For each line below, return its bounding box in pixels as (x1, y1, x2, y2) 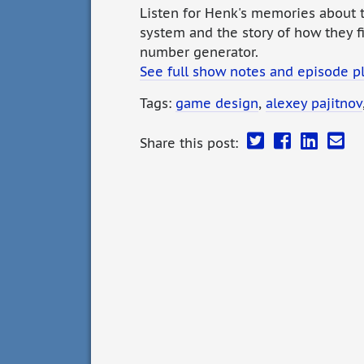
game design (175, 95, 258, 112)
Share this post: (140, 135, 242, 152)
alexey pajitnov (266, 95, 362, 112)
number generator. (140, 44, 258, 61)
